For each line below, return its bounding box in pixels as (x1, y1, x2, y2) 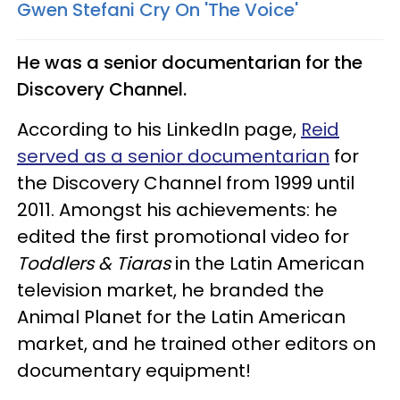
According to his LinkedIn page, (17, 116, 301, 142)
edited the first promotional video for (17, 223, 349, 249)
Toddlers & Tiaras (17, 250, 175, 276)
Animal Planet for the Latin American (17, 304, 346, 329)
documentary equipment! (17, 357, 255, 383)
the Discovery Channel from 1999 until (17, 170, 354, 196)
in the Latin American (175, 250, 364, 276)
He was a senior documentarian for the (17, 49, 362, 75)
